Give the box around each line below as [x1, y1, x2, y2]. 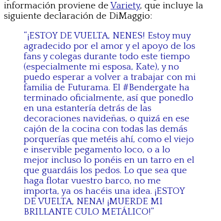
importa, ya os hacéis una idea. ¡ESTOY [24, 185, 184, 196]
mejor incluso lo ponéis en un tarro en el [24, 154, 194, 165]
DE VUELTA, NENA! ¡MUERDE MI [24, 196, 163, 207]
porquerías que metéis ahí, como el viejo [24, 134, 194, 145]
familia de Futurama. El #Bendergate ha [24, 82, 189, 93]
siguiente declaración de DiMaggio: [4, 10, 152, 21]
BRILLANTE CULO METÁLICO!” [24, 206, 154, 217]
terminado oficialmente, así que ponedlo [24, 92, 193, 103]
